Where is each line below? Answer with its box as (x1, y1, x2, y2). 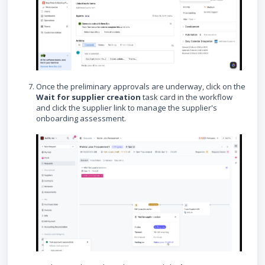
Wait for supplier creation (36, 92, 141, 103)
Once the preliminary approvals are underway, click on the (36, 81, 245, 92)
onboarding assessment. (36, 113, 126, 124)
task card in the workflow (141, 92, 232, 103)
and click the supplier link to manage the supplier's (36, 102, 217, 114)
